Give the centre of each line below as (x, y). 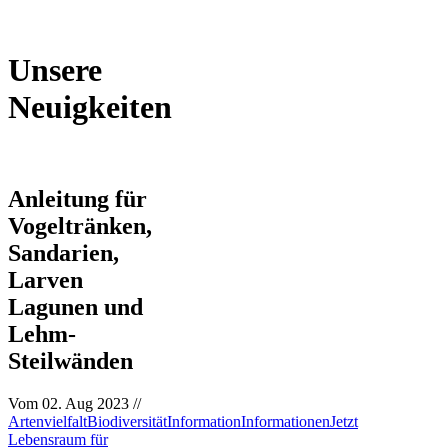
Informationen (285, 421)
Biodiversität (127, 421)
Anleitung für (77, 198)
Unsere (55, 70)
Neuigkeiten (90, 107)
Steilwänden (70, 360)
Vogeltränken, (80, 225)
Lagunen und (75, 306)
